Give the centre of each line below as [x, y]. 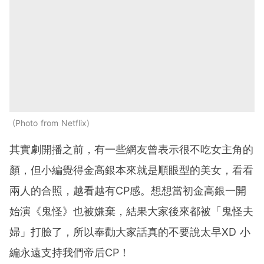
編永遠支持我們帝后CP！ [70, 253]
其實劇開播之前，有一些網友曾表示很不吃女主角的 [131, 150]
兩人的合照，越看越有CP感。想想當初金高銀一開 [128, 191]
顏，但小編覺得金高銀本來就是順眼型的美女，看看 [131, 170]
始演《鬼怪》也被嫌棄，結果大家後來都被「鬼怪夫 [131, 212]
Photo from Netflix [51, 123]
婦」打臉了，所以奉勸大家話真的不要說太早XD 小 [130, 232]
